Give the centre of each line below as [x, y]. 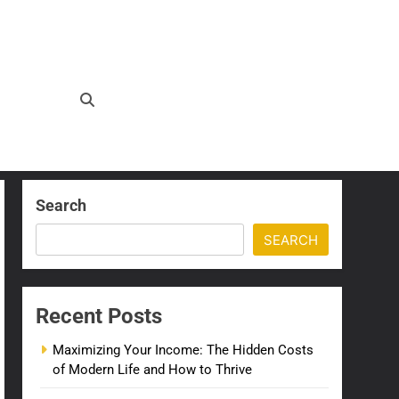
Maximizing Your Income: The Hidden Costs [183, 350]
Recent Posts [99, 316]
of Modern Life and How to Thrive [153, 370]
